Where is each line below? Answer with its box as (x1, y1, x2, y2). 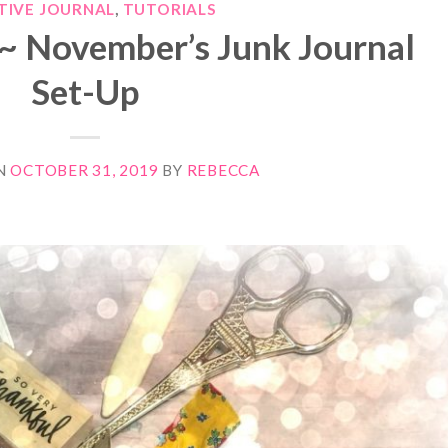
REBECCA (186, 161, 260, 180)
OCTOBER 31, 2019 (10, 161, 159, 180)
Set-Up (31, 70, 140, 113)
